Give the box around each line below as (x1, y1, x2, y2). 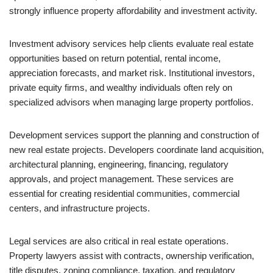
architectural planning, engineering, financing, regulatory (9, 159, 229, 169)
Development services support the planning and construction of (9, 130, 259, 140)
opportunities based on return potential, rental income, (9, 53, 221, 63)
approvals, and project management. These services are (9, 174, 233, 184)
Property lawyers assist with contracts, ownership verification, (9, 250, 254, 261)
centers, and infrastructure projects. (9, 203, 150, 213)
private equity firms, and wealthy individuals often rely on (9, 82, 232, 93)
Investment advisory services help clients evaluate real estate (9, 38, 253, 49)
